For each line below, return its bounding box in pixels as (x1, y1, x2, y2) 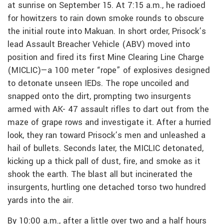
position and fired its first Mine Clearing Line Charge (7, 51, 204, 63)
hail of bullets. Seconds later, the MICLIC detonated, (7, 142, 203, 154)
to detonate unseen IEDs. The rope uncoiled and (7, 77, 189, 89)
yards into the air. (7, 194, 73, 206)
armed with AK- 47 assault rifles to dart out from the (7, 103, 209, 115)
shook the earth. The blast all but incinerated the (7, 168, 192, 180)
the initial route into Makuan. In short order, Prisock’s (7, 25, 206, 37)
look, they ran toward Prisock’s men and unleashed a (7, 129, 205, 141)
